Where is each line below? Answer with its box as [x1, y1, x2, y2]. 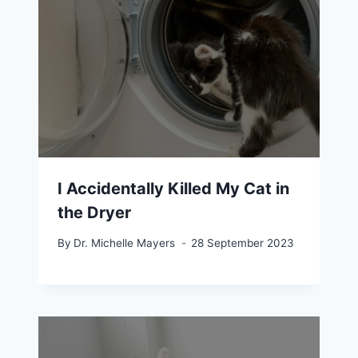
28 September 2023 [191, 237, 295, 250]
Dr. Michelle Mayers [74, 237, 176, 250]
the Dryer [58, 202, 131, 222]
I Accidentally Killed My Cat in [58, 178, 289, 198]
